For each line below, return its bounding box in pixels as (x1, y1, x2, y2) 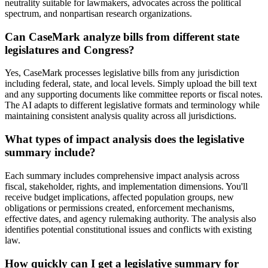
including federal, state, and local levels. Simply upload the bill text (5, 78, 257, 89)
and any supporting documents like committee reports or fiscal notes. (5, 89, 263, 100)
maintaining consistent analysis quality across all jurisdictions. (5, 111, 236, 121)
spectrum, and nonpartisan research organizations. (5, 8, 192, 19)
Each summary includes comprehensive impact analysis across (5, 170, 239, 181)
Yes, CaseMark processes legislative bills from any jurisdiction (5, 68, 239, 78)
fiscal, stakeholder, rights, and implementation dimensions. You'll (5, 181, 248, 191)
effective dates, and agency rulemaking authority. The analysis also (5, 213, 256, 224)
